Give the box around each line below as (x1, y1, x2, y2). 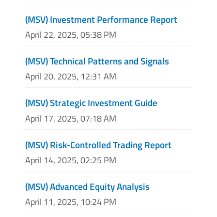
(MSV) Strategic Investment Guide (25, 95, 157, 110)
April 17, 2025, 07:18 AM (25, 111, 116, 125)
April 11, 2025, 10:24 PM (25, 195, 116, 208)
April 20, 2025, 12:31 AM (25, 70, 116, 83)
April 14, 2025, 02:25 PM (25, 153, 116, 167)
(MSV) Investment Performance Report (25, 12, 177, 26)
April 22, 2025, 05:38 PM (25, 28, 116, 42)
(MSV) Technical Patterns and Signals (25, 54, 169, 68)
